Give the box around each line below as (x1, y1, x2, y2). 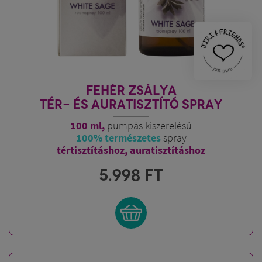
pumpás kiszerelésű (105, 119, 192, 132)
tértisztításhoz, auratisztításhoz (57, 143, 205, 157)
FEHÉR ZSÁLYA (85, 82, 177, 98)
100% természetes (75, 131, 161, 144)
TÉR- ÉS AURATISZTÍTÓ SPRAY (40, 96, 222, 112)
